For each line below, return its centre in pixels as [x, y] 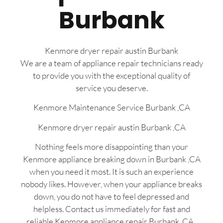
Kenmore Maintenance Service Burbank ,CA [111, 108]
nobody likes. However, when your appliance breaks [111, 184]
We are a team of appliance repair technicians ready [111, 63]
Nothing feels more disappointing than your [111, 147]
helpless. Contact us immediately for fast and [111, 209]
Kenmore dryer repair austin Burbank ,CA [111, 127]
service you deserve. [111, 88]
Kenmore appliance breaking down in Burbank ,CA [111, 159]
